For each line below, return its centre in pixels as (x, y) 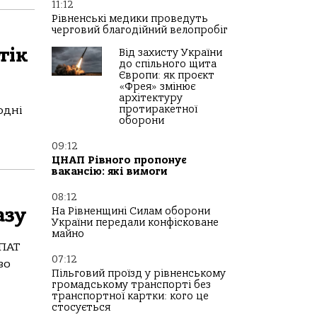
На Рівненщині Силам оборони (131, 211)
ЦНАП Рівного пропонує (119, 160)
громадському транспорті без (131, 285)
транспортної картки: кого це (130, 296)
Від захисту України (171, 53)
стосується (81, 307)
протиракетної (158, 109)
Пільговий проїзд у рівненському (139, 273)
